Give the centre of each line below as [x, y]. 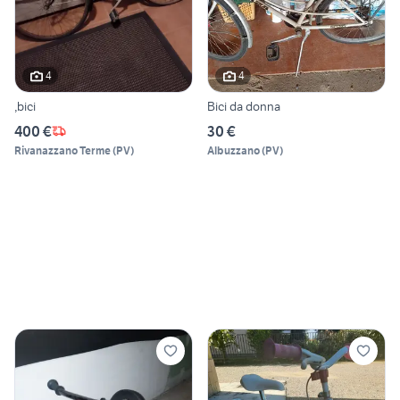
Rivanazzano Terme [62, 150]
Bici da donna [244, 106]
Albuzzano [233, 150]
